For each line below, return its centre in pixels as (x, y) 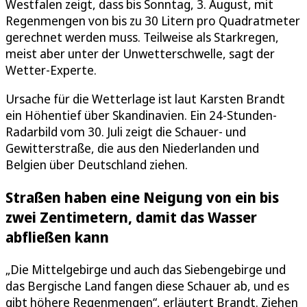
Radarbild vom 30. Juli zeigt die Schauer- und (126, 132)
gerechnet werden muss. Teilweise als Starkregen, (142, 37)
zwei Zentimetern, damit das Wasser (131, 217)
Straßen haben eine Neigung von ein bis (142, 197)
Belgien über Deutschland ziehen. (97, 165)
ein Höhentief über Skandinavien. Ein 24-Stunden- (141, 115)
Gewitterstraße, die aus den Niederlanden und (132, 148)
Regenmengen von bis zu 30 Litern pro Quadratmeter (153, 21)
